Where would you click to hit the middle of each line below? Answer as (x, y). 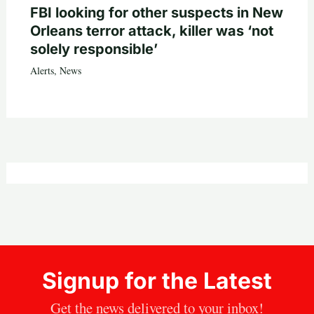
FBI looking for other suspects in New (156, 13)
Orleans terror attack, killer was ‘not (151, 31)
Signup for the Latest (157, 281)
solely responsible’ (94, 49)
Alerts (42, 71)
